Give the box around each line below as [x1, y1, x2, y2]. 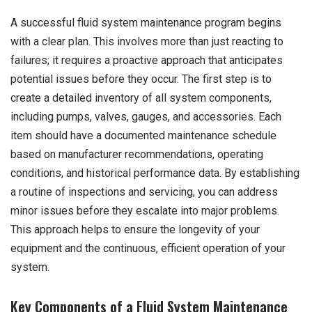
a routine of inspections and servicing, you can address [10, 185, 278, 199]
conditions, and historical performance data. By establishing [10, 166, 299, 180]
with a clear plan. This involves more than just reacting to [10, 35, 283, 49]
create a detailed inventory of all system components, [10, 91, 272, 105]
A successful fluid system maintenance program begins [10, 16, 281, 30]
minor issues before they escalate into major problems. [10, 204, 279, 218]
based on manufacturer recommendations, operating [10, 148, 263, 162]
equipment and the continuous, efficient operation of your [10, 242, 286, 256]
